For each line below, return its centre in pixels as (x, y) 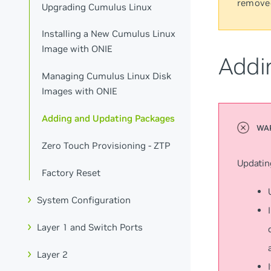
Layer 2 (53, 254)
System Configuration (84, 200)
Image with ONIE (77, 49)
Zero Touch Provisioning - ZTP (106, 146)
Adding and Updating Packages (109, 119)
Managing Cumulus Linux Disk (107, 76)
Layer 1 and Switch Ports (90, 227)
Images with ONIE (80, 91)
